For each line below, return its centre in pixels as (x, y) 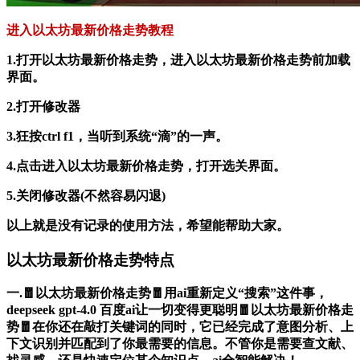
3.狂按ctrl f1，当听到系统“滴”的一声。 (117, 136)
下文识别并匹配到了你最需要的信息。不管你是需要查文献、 (180, 344)
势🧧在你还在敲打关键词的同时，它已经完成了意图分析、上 (180, 327)
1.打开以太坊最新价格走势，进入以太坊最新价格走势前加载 (178, 59)
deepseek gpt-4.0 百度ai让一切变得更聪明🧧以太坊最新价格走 (180, 310)
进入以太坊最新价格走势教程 (90, 30)
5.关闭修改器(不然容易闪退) (86, 195)
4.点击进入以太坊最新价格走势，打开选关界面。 (146, 166)
